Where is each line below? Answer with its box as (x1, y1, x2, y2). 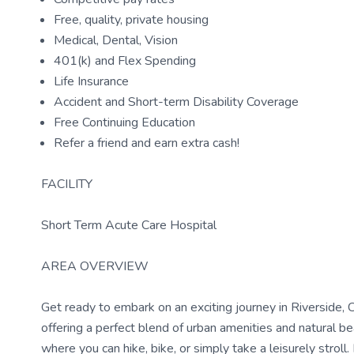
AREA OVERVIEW (41, 258, 149, 275)
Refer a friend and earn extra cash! (54, 134, 239, 152)
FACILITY (41, 175, 92, 193)
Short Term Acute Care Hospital (41, 217, 217, 234)
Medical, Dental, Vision (54, 32, 178, 49)
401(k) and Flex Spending (54, 52, 196, 70)
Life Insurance (54, 73, 129, 90)
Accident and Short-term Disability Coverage (54, 93, 299, 111)
